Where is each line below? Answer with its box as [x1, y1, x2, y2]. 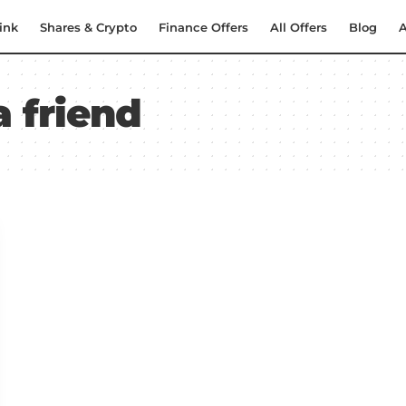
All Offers [270, 19, 327, 34]
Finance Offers [159, 19, 248, 34]
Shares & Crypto [40, 19, 137, 34]
